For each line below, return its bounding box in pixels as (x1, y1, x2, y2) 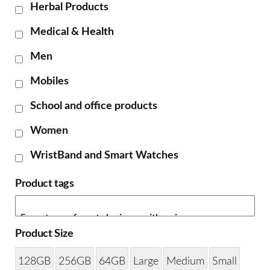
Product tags (15, 178, 74, 189)
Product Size (15, 228, 74, 239)
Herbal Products (30, 1, 108, 13)
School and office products (30, 100, 157, 111)
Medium (166, 256, 204, 268)
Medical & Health (30, 26, 114, 37)
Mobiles (30, 75, 69, 87)
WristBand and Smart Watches (30, 149, 178, 161)
